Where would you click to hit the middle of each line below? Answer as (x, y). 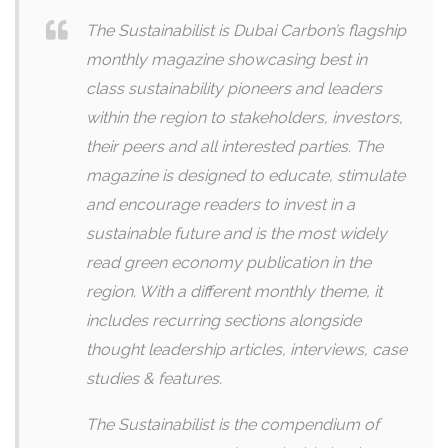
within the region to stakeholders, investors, (244, 117)
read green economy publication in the (228, 262)
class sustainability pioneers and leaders (234, 88)
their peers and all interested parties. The (234, 146)
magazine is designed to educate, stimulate (245, 175)
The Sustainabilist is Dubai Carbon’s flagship (246, 30)
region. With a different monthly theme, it (234, 291)
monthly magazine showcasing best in (226, 59)
